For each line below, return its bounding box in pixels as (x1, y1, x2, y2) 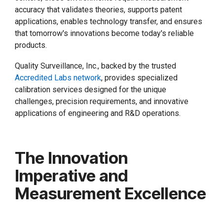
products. (15, 40, 47, 50)
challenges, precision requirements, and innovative (15, 96, 188, 106)
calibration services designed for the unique (15, 84, 166, 94)
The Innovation (15, 147, 128, 168)
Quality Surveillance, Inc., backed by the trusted (15, 61, 176, 71)
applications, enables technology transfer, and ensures (15, 16, 202, 26)
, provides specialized (101, 73, 178, 82)
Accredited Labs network (15, 73, 101, 82)
